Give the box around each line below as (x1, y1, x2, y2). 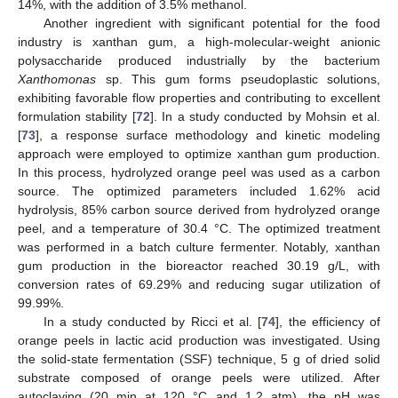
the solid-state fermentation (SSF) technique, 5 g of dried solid (18, 352, 380, 367)
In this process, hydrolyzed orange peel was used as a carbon (18, 165, 380, 180)
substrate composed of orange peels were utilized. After (18, 370, 380, 386)
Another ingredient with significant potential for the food (43, 16, 380, 31)
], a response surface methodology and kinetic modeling (36, 128, 380, 143)
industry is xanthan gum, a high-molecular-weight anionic (18, 35, 380, 50)
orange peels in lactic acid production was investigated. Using (18, 333, 380, 348)
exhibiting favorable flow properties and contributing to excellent (18, 91, 380, 106)
